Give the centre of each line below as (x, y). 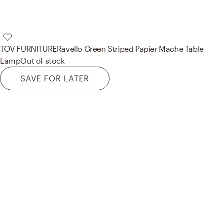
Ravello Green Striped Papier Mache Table (130, 48)
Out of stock (42, 60)
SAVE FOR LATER (55, 78)
